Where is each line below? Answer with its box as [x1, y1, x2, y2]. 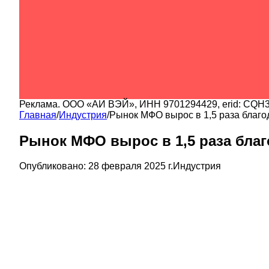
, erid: [217, 98, 243, 109]
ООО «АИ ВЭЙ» [62, 98, 134, 109]
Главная [19, 109, 56, 120]
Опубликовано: [19, 161, 86, 172]
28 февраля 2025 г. [88, 161, 173, 172]
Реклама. [19, 98, 62, 109]
